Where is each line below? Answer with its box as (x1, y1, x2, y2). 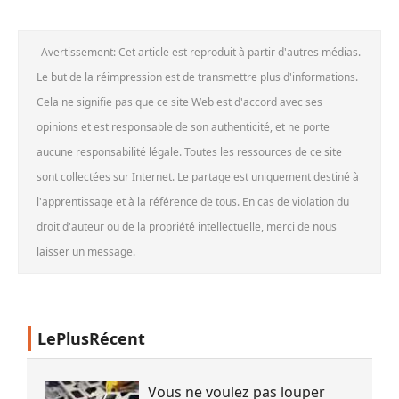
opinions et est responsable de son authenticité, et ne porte (37, 118, 330, 134)
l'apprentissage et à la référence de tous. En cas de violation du (37, 193, 349, 209)
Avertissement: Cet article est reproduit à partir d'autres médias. (41, 44, 361, 60)
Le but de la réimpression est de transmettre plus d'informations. (37, 69, 358, 85)
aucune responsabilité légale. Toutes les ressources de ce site (37, 143, 342, 159)
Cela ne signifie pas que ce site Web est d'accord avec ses (37, 94, 322, 110)
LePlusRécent (37, 327, 145, 349)
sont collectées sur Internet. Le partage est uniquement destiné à (37, 168, 359, 184)
